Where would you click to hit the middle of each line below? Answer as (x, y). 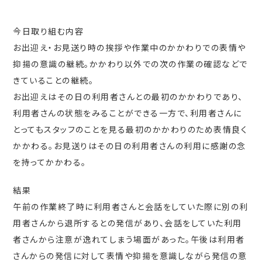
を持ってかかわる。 (50, 162)
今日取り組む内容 (49, 31)
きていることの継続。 (54, 80)
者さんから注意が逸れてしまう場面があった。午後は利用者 (129, 239)
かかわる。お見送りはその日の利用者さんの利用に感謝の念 (130, 146)
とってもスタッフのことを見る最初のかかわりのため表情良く (130, 129)
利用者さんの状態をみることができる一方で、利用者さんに (127, 113)
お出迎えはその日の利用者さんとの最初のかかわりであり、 (128, 96)
